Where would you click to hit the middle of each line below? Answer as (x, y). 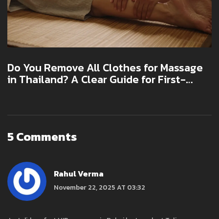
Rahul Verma (79, 174)
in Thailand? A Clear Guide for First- (97, 79)
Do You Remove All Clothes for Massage (105, 67)
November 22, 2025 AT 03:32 (99, 188)
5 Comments (42, 136)
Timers (24, 91)
